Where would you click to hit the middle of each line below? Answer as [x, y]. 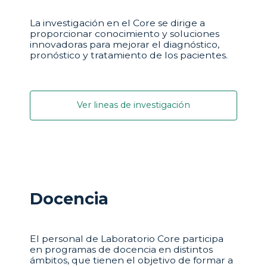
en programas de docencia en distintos [121, 249]
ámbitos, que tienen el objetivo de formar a [131, 260]
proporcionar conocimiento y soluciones [125, 33]
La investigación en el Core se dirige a [117, 23]
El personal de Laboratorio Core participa [127, 238]
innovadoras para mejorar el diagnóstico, [125, 44]
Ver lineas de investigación [133, 105]
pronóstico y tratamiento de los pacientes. [129, 55]
